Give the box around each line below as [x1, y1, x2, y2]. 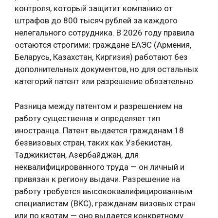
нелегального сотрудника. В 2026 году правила [15, 28, 194, 37]
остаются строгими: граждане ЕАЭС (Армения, [15, 40, 191, 50]
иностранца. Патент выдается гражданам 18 [15, 125, 184, 135]
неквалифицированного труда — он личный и [15, 162, 184, 172]
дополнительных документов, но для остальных [15, 64, 198, 74]
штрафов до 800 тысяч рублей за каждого [15, 16, 178, 25]
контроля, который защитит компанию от [15, 3, 173, 13]
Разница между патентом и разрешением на [15, 101, 182, 111]
